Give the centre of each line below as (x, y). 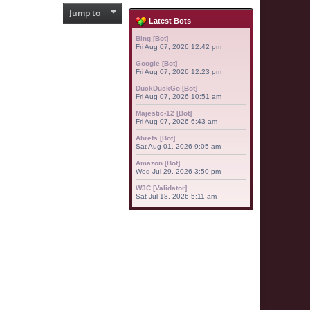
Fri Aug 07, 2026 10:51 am (179, 97)
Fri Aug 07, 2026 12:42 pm (179, 47)
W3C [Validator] (161, 188)
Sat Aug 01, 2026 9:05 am (178, 146)
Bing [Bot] (152, 38)
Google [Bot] (156, 63)
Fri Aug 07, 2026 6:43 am (176, 121)
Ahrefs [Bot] (155, 138)
